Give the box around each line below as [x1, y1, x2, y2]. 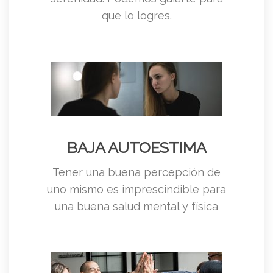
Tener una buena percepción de [52, 165, 221, 179]
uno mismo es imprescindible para [47, 182, 226, 196]
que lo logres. [101, 9, 172, 23]
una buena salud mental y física [55, 199, 218, 213]
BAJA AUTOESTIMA [66, 138, 207, 157]
